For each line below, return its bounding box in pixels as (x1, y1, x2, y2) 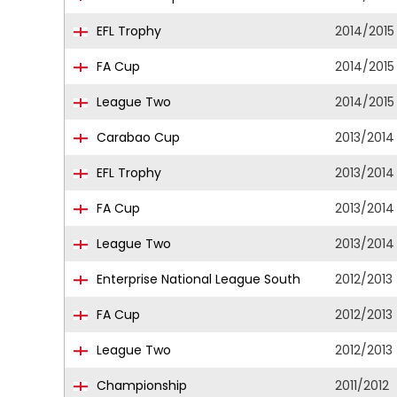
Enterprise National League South (93, 270, 300, 288)
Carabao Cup (93, 128, 180, 146)
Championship (93, 377, 187, 394)
